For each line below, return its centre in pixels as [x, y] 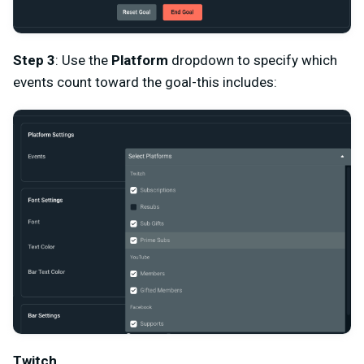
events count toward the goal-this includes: [145, 82]
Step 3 [34, 60]
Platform [140, 60]
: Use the [83, 60]
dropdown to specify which [253, 60]
